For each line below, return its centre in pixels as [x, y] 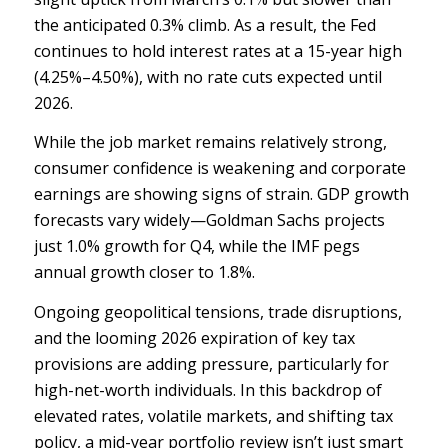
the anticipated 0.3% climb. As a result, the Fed [204, 24]
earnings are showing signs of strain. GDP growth [221, 194]
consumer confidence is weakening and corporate [219, 168]
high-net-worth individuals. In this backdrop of [207, 389]
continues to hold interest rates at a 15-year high [217, 50]
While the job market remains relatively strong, [210, 142]
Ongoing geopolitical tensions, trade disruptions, [217, 311]
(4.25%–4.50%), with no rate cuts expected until [207, 76]
